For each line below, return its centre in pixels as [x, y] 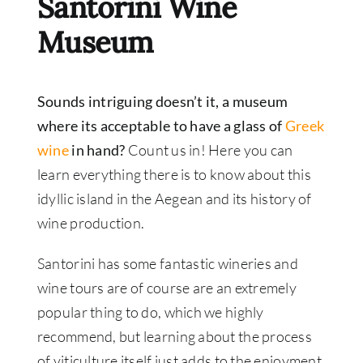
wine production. [91, 223]
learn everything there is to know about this [174, 174]
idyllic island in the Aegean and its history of [174, 199]
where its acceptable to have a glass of [161, 126]
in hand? [97, 150]
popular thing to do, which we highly [150, 312]
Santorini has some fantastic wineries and [167, 263]
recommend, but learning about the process [174, 336]
